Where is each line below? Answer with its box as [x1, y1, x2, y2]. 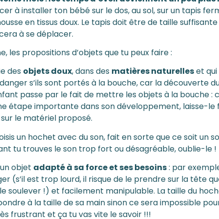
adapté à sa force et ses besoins [33, 162, 167, 174]
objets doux [23, 66, 72, 77]
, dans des [72, 66, 111, 77]
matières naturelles [111, 66, 194, 77]
